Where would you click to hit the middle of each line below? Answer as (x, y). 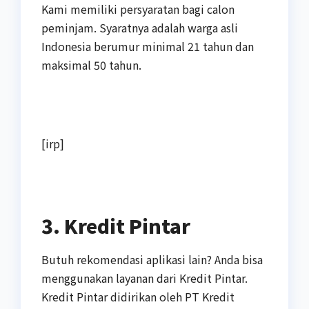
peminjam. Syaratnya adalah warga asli (140, 27)
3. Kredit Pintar (116, 225)
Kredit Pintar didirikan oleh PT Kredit (138, 296)
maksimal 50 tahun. (91, 64)
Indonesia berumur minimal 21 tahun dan (148, 46)
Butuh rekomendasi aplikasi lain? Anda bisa (152, 259)
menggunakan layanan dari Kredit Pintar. (144, 278)
